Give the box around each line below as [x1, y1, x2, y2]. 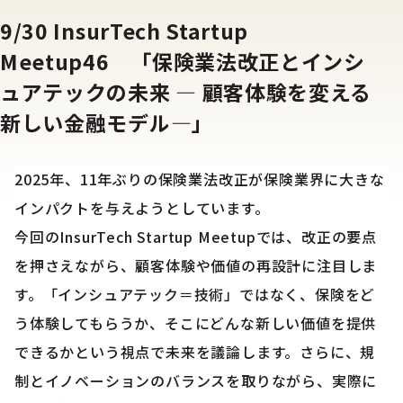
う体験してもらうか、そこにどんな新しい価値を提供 [14, 312, 377, 334]
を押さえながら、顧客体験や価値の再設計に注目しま [14, 255, 378, 276]
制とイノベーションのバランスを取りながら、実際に [14, 370, 378, 391]
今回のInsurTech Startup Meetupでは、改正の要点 [14, 226, 377, 247]
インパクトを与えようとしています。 [14, 197, 270, 219]
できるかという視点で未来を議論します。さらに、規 [14, 341, 376, 363]
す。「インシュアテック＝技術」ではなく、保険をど [14, 283, 376, 305]
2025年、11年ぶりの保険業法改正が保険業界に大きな [14, 168, 385, 190]
